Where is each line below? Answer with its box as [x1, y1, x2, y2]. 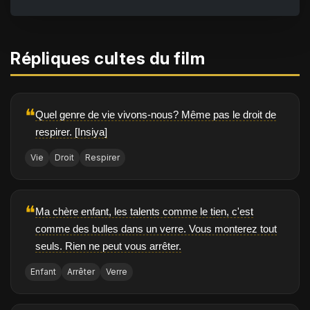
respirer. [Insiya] [35, 126, 107, 138]
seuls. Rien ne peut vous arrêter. [35, 240, 181, 253]
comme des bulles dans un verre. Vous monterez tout [35, 223, 277, 235]
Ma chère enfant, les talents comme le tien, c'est [35, 206, 253, 218]
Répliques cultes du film [10, 48, 205, 69]
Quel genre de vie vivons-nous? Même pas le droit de [35, 109, 276, 121]
